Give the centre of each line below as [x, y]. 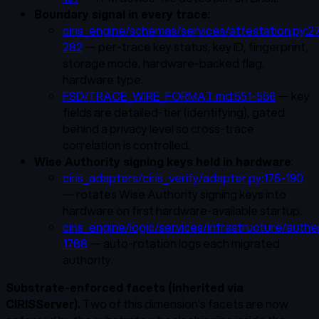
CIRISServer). [43, 303]
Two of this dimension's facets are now [184, 303]
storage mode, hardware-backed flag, [164, 63]
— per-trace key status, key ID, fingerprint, [195, 46]
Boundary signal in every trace [121, 14]
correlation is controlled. [126, 145]
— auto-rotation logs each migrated [184, 243]
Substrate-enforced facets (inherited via [125, 287]
